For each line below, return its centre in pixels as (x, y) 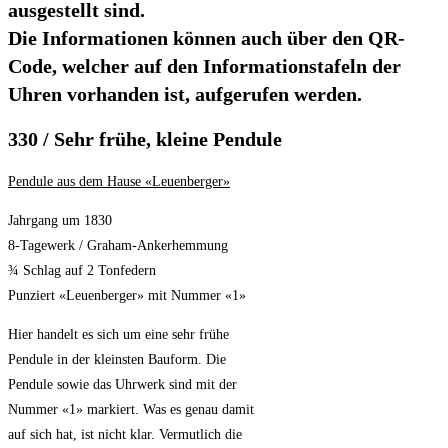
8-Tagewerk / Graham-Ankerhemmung (118, 246)
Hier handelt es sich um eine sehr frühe (118, 335)
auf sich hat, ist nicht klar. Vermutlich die (127, 435)
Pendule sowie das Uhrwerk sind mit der (122, 385)
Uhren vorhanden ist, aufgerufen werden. (185, 94)
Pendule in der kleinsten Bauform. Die (117, 360)
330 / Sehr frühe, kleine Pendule (145, 138)
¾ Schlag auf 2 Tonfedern (82, 271)
